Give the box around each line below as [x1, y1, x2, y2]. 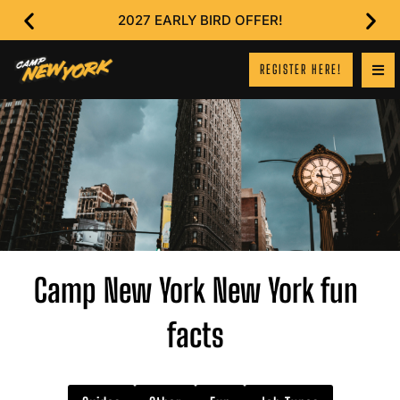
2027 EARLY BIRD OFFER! [117, 12, 283, 29]
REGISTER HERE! [259, 62, 342, 78]
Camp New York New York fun [33, 271, 358, 311]
